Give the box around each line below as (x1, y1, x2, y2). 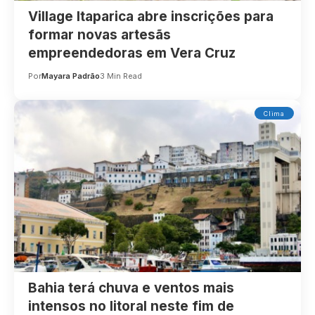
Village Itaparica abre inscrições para (28, 8, 274, 25)
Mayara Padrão (41, 70, 101, 81)
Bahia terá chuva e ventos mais (28, 279, 235, 296)
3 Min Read (100, 70, 143, 81)
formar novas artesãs (28, 26, 172, 43)
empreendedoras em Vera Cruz (28, 44, 236, 61)
